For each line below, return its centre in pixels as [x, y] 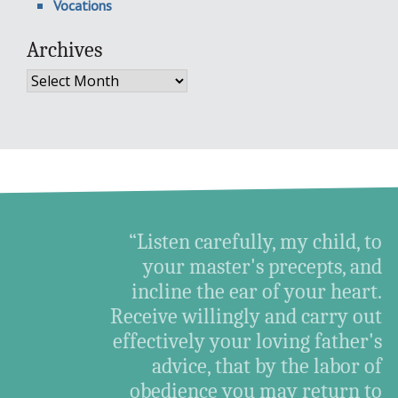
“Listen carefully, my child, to [256, 242]
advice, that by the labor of [267, 366]
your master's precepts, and [263, 267]
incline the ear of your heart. [257, 291]
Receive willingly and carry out [247, 316]
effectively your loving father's [248, 341]
